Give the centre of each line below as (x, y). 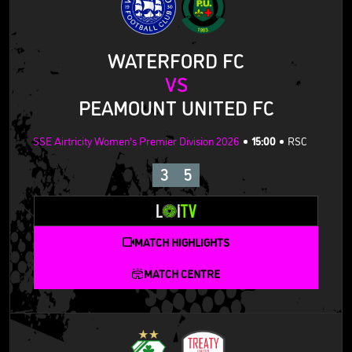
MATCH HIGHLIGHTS (182, 242)
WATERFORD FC (176, 59)
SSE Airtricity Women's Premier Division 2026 (136, 140)
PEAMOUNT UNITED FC (176, 106)
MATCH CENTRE (182, 273)
